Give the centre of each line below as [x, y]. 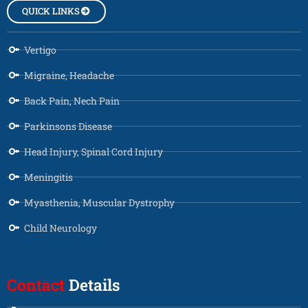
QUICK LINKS [51, 11]
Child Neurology [60, 228]
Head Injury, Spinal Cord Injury [93, 151]
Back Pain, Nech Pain [72, 100]
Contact [36, 284]
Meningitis [48, 177]
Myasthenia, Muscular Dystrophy [99, 202]
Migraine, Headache [69, 75]
